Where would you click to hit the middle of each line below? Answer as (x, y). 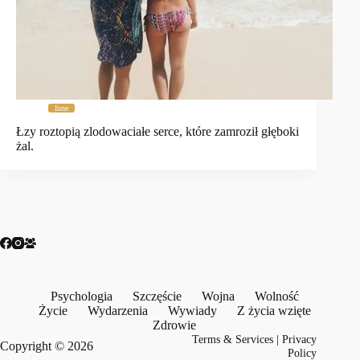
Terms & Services (233, 339)
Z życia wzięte (274, 311)
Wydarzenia (117, 311)
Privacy (300, 339)
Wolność (276, 296)
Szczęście (157, 296)
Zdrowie (175, 325)
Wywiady (192, 311)
